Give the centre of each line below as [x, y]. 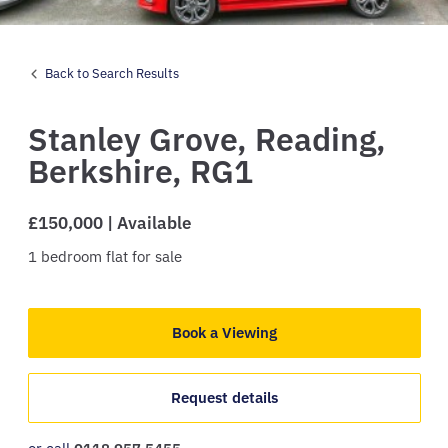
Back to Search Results [111, 73]
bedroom [71, 256]
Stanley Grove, [141, 139]
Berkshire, [108, 171]
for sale [156, 256]
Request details [224, 397]
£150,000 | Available [109, 223]
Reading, [320, 139]
